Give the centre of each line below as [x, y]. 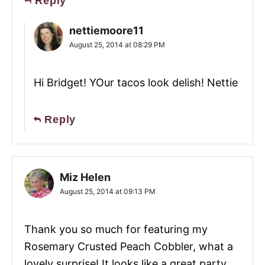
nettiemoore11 [106, 31]
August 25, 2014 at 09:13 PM [108, 192]
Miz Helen [85, 177]
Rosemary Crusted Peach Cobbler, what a [129, 247]
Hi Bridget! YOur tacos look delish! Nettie [136, 83]
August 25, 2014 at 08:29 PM [117, 45]
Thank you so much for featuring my [116, 230]
